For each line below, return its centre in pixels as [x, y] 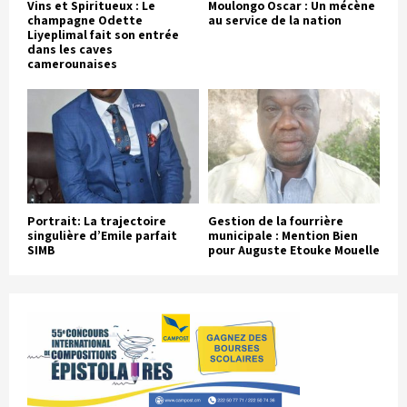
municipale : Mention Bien [283, 235]
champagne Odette [85, 20]
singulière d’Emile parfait [102, 235]
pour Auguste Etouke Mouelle [294, 249]
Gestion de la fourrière [276, 220]
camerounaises [72, 63]
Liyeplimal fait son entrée [103, 34]
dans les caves [70, 49]
